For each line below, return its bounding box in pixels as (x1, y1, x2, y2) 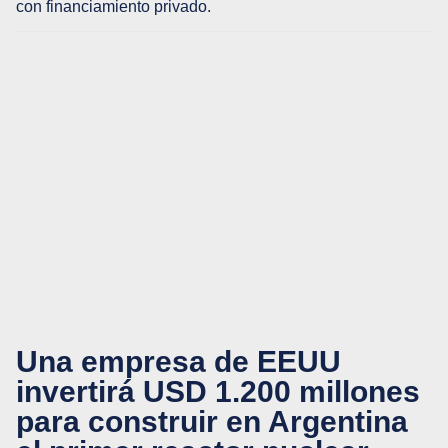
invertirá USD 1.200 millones (16, 374, 420, 408)
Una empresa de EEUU (16, 344, 341, 378)
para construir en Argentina (16, 404, 408, 438)
